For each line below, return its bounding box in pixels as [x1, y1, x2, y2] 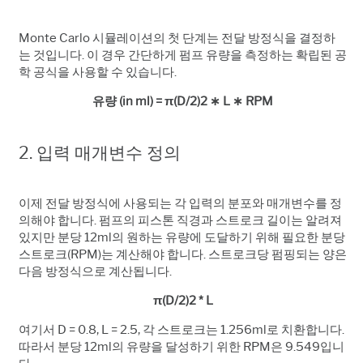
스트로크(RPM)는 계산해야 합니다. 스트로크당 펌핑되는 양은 [19, 246, 347, 262]
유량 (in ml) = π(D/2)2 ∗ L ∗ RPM [92, 93, 273, 109]
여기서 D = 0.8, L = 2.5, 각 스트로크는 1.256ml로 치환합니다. [19, 322, 344, 337]
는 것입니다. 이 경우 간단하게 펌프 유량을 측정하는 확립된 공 [19, 47, 347, 62]
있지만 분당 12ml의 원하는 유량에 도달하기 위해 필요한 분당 [19, 229, 345, 245]
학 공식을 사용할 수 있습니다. [19, 64, 177, 79]
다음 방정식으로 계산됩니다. [19, 263, 172, 279]
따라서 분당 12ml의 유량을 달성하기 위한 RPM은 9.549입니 [19, 339, 344, 354]
